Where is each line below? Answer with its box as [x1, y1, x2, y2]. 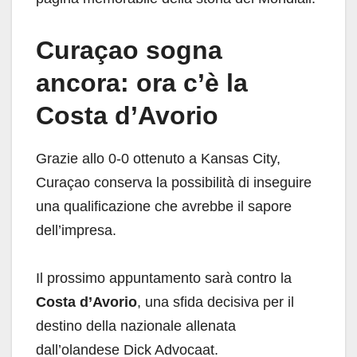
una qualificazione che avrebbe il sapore [36, 198, 292, 214]
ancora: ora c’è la [36, 68, 248, 97]
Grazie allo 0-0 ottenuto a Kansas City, [36, 150, 280, 167]
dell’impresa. [36, 222, 116, 238]
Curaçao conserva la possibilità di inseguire [36, 174, 312, 190]
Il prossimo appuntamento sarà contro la [36, 269, 292, 286]
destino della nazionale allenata [36, 317, 236, 334]
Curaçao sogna [36, 35, 222, 65]
